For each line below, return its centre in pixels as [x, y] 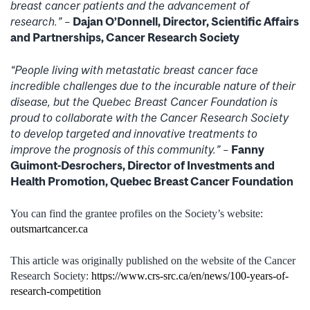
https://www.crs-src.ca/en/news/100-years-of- [190, 275]
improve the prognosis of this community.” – [121, 149]
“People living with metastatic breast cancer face [134, 70]
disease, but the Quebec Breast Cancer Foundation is [144, 101]
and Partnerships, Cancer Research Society [125, 37]
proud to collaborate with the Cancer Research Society [149, 117]
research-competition [56, 291]
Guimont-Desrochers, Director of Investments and [143, 165]
